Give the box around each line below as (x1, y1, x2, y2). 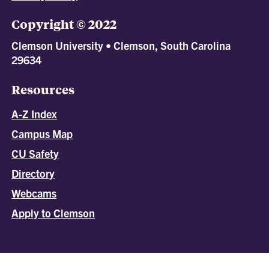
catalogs (65, 252, 99, 265)
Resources (11, 80, 75, 98)
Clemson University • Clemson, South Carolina (11, 38, 231, 53)
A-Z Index (11, 107, 58, 121)
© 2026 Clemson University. (98, 252, 217, 265)
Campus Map (11, 127, 73, 141)
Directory (11, 166, 55, 181)
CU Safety (11, 147, 59, 161)
